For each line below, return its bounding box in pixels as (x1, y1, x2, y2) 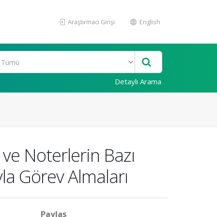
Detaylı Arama (115, 77, 161, 86)
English (138, 17, 160, 26)
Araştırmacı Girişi (66, 17, 115, 26)
